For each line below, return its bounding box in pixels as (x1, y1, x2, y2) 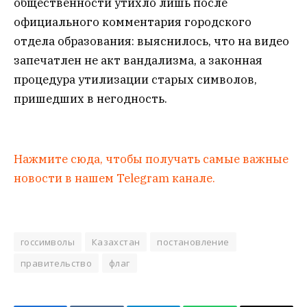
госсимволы (21, 235, 75, 248)
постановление (157, 235, 230, 248)
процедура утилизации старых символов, (14, 71, 257, 87)
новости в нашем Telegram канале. (14, 170, 215, 186)
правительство (21, 256, 93, 269)
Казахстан (91, 235, 140, 248)
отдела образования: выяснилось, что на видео (14, 33, 289, 49)
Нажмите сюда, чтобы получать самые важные (14, 151, 288, 167)
